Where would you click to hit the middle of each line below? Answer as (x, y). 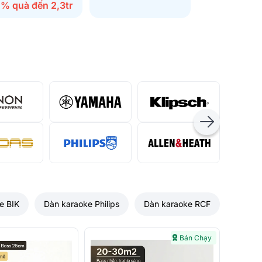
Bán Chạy (196, 238)
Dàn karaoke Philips (82, 204)
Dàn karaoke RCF (177, 204)
